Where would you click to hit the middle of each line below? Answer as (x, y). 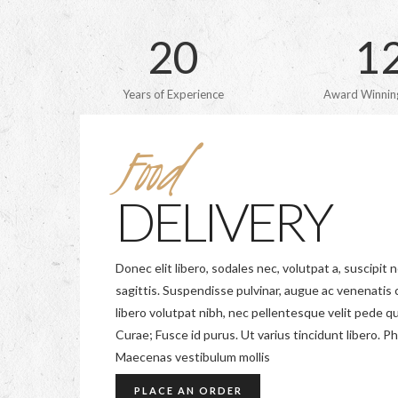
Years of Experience (173, 94)
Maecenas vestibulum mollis (193, 357)
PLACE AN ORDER (188, 390)
